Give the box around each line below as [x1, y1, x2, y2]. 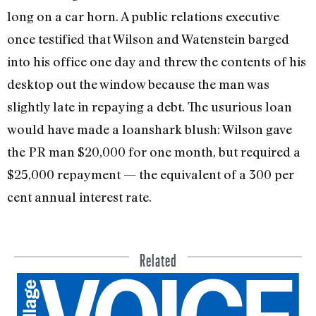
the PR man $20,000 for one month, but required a [7, 143, 300, 159]
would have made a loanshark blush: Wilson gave [7, 121, 292, 137]
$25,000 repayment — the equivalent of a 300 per [7, 166, 294, 182]
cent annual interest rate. [7, 188, 152, 205]
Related [139, 243, 177, 271]
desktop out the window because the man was [7, 75, 269, 92]
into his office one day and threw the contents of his [7, 53, 306, 69]
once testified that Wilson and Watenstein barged [7, 30, 289, 47]
